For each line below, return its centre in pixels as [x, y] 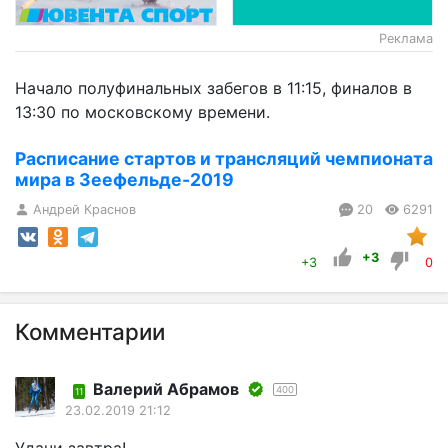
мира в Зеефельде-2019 [124, 179]
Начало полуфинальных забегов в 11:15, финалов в [213, 88]
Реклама [406, 38]
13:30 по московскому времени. [142, 112]
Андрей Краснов [85, 209]
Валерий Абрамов [166, 389]
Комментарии [90, 332]
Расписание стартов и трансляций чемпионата [224, 158]
